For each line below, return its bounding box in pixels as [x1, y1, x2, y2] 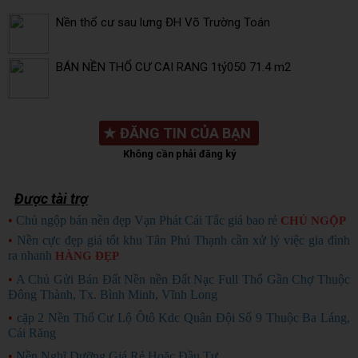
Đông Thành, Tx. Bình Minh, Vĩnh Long [8, 287, 217, 301]
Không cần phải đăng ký [122, 147, 236, 160]
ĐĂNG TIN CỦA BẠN [120, 124, 251, 141]
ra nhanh [8, 248, 52, 262]
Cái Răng [8, 325, 56, 340]
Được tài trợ [14, 189, 88, 207]
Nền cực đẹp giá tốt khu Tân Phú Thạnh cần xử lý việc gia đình [17, 233, 350, 247]
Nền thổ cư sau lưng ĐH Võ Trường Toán [56, 15, 270, 30]
